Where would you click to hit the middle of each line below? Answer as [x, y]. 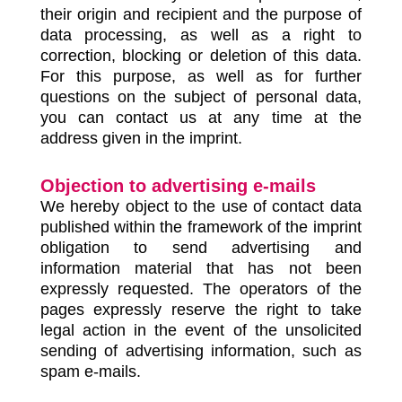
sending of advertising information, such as [201, 351]
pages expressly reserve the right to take [201, 310]
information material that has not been [201, 268]
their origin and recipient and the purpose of [201, 14]
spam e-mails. [90, 371]
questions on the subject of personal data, [201, 97]
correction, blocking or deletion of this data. [201, 56]
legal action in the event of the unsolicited [201, 330]
